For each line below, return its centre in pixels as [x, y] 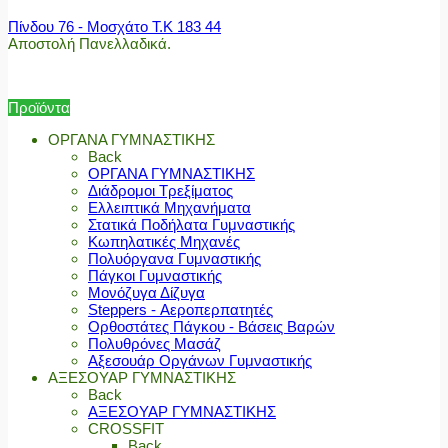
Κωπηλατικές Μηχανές [164, 242]
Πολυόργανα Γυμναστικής [174, 259]
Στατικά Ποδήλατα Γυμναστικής [191, 225]
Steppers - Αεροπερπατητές [180, 310]
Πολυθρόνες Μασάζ [154, 344]
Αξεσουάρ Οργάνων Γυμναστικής [200, 361]
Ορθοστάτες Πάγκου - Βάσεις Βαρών [211, 327]
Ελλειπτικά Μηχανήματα [169, 208]
